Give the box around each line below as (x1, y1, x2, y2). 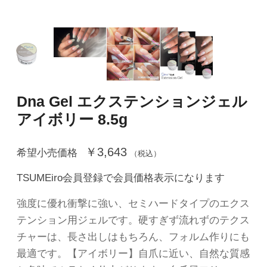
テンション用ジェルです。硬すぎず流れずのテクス (17, 215, 250, 226)
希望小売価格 (17, 147, 77, 159)
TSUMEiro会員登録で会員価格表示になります (17, 172, 225, 184)
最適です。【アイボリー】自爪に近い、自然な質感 (17, 248, 250, 260)
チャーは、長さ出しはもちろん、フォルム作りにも (17, 231, 250, 243)
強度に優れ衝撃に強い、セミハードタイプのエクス (17, 198, 250, 210)
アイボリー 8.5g (17, 110, 128, 128)
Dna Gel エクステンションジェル (17, 92, 247, 110)
